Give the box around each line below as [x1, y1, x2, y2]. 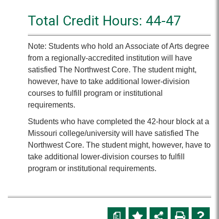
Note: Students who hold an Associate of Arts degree [28, 42, 209, 50]
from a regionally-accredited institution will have [28, 54, 192, 62]
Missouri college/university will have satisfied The [28, 129, 199, 137]
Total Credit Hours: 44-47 [28, 13, 181, 29]
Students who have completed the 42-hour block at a [28, 117, 209, 126]
